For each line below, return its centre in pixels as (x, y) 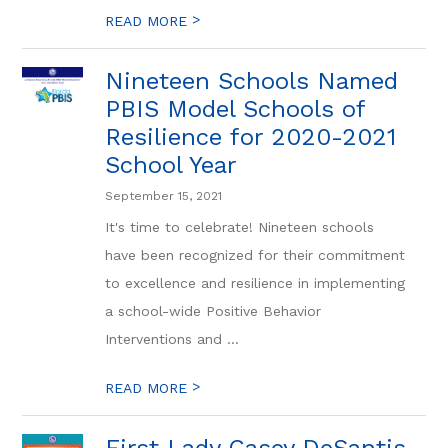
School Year (171, 165)
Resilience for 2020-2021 (251, 137)
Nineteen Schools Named (252, 81)
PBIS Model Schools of (235, 109)
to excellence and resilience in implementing (255, 283)
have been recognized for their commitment (255, 255)
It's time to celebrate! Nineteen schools (240, 227)
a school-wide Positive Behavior (213, 311)
